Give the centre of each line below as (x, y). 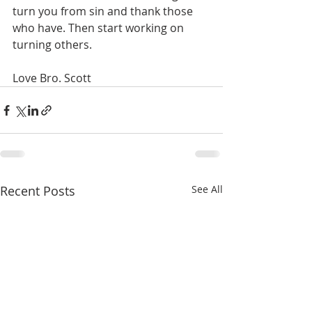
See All (207, 189)
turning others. (52, 45)
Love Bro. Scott (52, 78)
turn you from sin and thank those (104, 11)
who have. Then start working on (100, 28)
